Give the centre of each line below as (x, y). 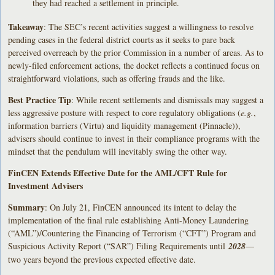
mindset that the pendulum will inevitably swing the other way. (118, 151)
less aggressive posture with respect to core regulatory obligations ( (125, 112)
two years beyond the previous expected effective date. (102, 259)
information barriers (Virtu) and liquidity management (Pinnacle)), (125, 125)
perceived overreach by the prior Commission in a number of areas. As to (136, 52)
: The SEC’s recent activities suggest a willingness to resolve (149, 26)
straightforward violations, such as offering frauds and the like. (117, 78)
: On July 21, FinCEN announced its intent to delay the (141, 207)
